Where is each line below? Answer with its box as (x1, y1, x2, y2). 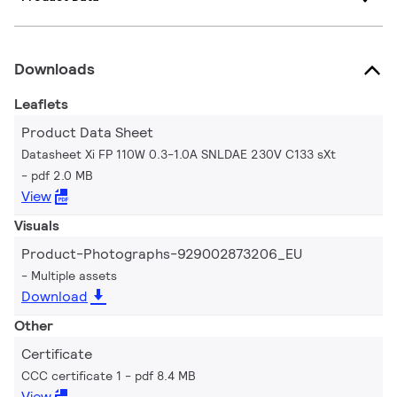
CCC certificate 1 (21, 367, 121, 384)
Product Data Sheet (21, 122, 153, 142)
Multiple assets (31, 267, 117, 284)
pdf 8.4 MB (135, 367, 196, 384)
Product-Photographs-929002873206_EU (21, 244, 302, 263)
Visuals (14, 215, 59, 235)
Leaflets (14, 94, 68, 113)
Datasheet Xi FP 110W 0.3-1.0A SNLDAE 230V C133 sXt (21, 145, 336, 162)
